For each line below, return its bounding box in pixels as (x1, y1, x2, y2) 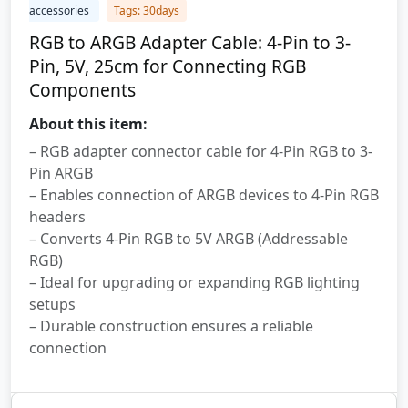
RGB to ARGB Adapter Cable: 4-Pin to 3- (29, 30, 351, 55)
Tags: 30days (114, 3, 179, 18)
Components (29, 77, 136, 102)
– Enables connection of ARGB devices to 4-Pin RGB (29, 185, 379, 205)
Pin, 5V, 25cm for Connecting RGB (29, 54, 306, 78)
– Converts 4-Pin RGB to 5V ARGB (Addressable (29, 229, 348, 249)
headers (29, 207, 86, 227)
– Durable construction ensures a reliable (29, 316, 313, 336)
